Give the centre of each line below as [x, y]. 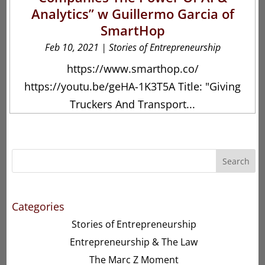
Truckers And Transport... [132, 104]
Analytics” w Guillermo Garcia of [132, 14]
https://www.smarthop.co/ [132, 69]
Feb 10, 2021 [72, 48]
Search [236, 161]
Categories [38, 206]
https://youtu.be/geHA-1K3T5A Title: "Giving [132, 87]
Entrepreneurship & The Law [134, 242]
